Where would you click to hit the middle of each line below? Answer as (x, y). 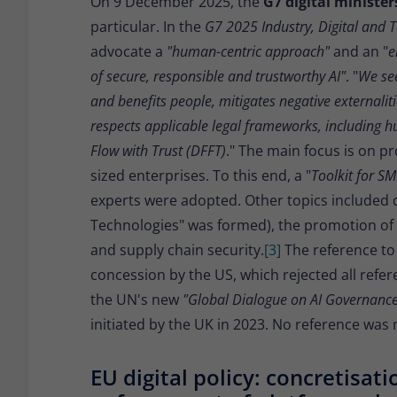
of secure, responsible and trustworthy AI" (218, 77)
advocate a (128, 52)
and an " (361, 52)
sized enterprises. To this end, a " (201, 176)
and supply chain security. (177, 250)
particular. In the (148, 27)
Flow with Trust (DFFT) (158, 151)
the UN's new (136, 300)
